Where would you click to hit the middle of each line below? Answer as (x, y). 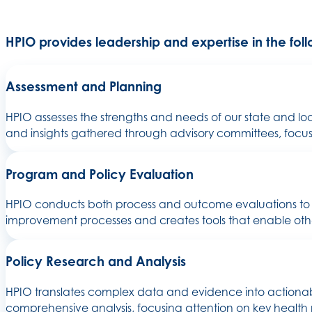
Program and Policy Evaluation (100, 174)
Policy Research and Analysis (96, 262)
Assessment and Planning (84, 87)
